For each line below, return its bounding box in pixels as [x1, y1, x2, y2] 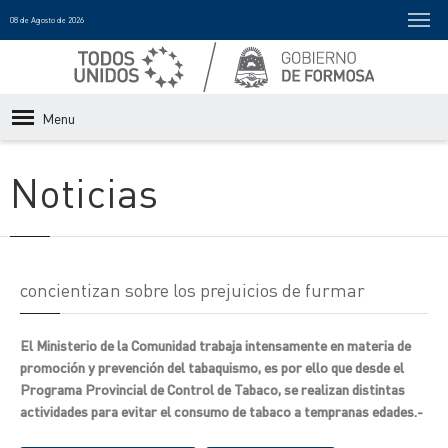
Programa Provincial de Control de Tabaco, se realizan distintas [20, 380, 405, 398]
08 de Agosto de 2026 [10, 15, 84, 25]
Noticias [10, 166, 158, 217]
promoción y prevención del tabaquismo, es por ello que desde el [20, 358, 404, 376]
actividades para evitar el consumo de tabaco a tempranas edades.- [20, 402, 423, 420]
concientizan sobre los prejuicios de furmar [20, 278, 365, 301]
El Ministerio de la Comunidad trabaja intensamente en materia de [20, 336, 411, 354]
